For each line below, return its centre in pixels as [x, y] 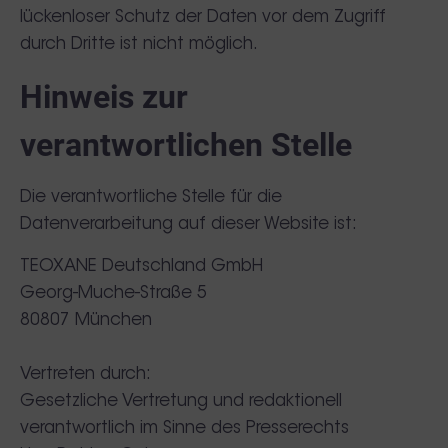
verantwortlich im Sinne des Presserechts [184, 428]
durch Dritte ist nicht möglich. [139, 44]
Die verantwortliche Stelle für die [151, 197]
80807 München [86, 320]
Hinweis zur [104, 97]
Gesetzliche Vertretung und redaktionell [181, 401]
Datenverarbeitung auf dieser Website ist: [188, 224]
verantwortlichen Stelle [186, 145]
